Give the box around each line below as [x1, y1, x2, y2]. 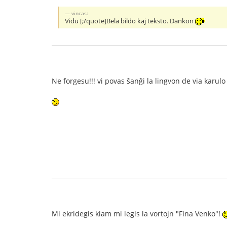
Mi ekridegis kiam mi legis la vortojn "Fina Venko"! [52, 208, 222, 218]
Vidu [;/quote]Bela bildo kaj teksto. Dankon [65, 16, 196, 25]
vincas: [71, 9, 89, 17]
